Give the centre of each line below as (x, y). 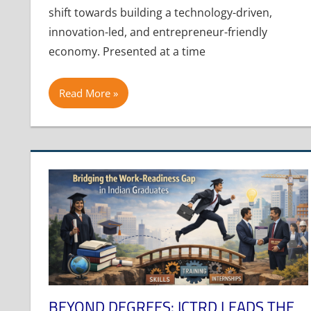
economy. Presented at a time (127, 52)
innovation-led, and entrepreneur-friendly (158, 32)
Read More (84, 93)
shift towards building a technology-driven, (160, 13)
